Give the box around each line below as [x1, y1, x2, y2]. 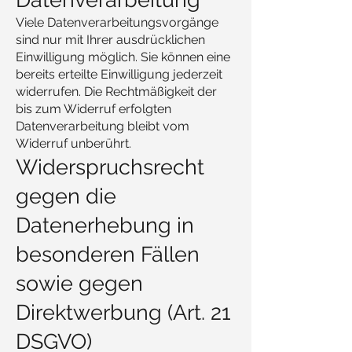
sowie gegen [16, 271, 143, 295]
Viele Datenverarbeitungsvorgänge [16, 15, 218, 30]
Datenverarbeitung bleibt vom [16, 119, 189, 134]
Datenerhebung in [16, 213, 194, 237]
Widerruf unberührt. [16, 136, 131, 151]
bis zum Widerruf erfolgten [16, 101, 171, 116]
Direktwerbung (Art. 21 [16, 300, 231, 324]
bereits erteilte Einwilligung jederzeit [16, 67, 222, 82]
